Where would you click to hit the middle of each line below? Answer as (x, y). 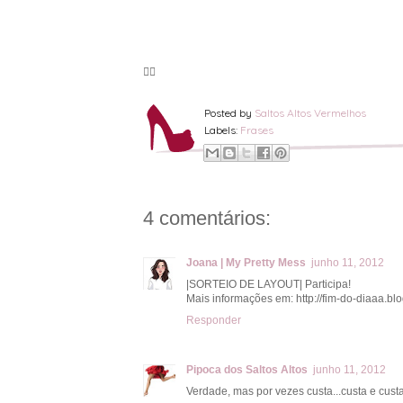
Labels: (222, 130)
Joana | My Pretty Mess (246, 262)
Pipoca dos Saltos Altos (247, 369)
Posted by (229, 112)
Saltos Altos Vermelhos (310, 112)
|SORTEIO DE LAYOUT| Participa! (269, 284)
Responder (214, 320)
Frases (257, 130)
